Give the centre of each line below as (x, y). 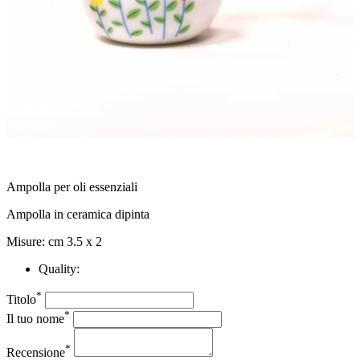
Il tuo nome (35, 319)
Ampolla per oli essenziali (72, 186)
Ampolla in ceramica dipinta (78, 214)
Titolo (21, 299)
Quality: (59, 268)
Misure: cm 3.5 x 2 (54, 241)
